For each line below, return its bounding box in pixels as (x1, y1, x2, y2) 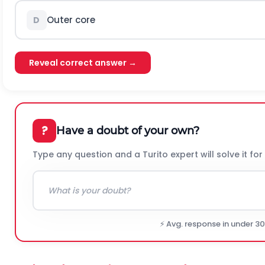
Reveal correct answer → (29, 57, 137, 69)
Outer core (46, 13, 95, 26)
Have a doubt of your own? (56, 124, 199, 137)
